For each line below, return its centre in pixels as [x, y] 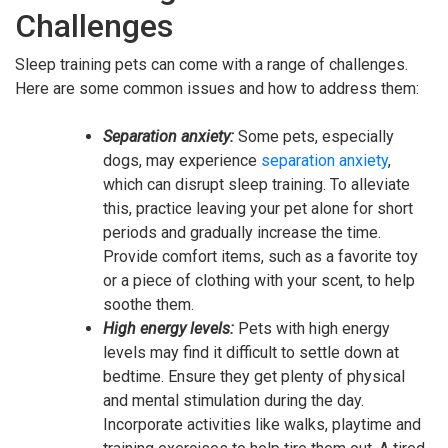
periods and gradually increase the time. [242, 232]
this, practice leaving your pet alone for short [258, 208]
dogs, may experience [182, 160]
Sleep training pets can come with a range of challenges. [211, 64]
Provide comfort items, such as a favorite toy [260, 256]
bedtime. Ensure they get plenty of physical [254, 376]
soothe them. [148, 304]
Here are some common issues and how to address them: [217, 88]
